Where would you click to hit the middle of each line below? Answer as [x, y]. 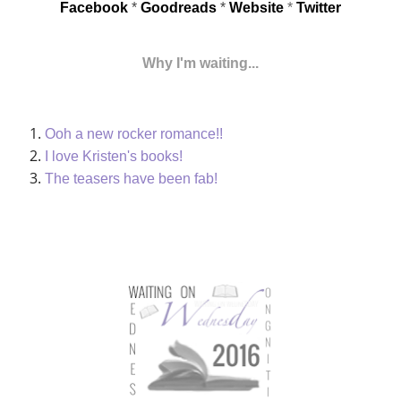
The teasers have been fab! [131, 178]
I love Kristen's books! [114, 156]
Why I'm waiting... [200, 63]
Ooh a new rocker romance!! [134, 133]
